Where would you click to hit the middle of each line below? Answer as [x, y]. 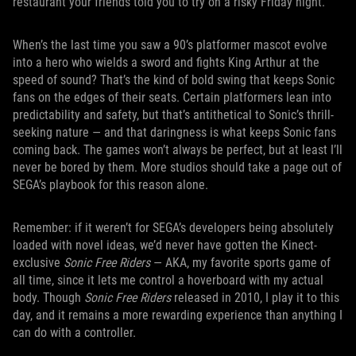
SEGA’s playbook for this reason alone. [110, 185]
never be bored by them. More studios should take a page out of [177, 167]
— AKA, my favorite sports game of [242, 263]
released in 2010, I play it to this [255, 298]
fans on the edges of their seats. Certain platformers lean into [172, 97]
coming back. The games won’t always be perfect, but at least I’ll [178, 150]
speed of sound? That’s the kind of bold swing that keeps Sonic [174, 80]
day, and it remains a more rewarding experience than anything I [178, 315]
